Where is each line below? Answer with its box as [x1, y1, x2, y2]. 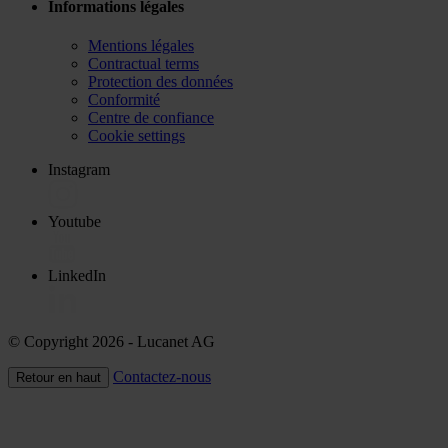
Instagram [48, 160, 110, 178]
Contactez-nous [113, 367, 211, 385]
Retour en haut [16, 369, 101, 385]
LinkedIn [48, 266, 106, 284]
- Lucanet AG [128, 332, 215, 350]
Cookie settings [88, 126, 185, 144]
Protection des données [88, 72, 233, 90]
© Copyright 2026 [8, 332, 124, 350]
